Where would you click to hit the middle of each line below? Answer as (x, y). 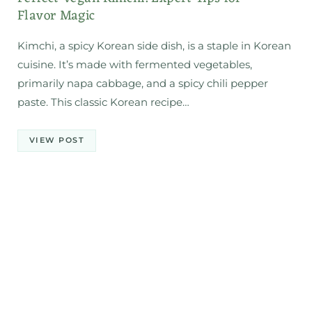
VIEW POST (57, 140)
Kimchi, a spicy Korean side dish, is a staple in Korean (154, 45)
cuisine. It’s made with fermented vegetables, (135, 64)
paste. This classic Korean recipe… (103, 102)
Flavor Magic (56, 16)
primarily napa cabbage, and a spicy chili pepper (143, 83)
